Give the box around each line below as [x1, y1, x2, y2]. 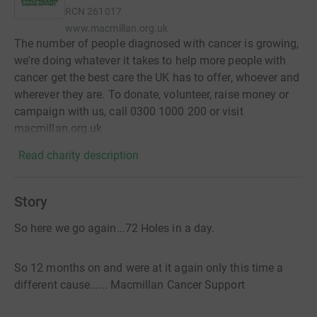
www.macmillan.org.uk [65, 23, 168, 35]
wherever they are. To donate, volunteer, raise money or [14, 88, 289, 102]
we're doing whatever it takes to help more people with [14, 54, 287, 68]
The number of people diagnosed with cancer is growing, [14, 37, 299, 51]
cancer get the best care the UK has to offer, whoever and [14, 71, 300, 85]
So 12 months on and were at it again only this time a [14, 261, 284, 275]
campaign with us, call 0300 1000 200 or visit [14, 105, 243, 119]
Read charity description [18, 149, 139, 163]
